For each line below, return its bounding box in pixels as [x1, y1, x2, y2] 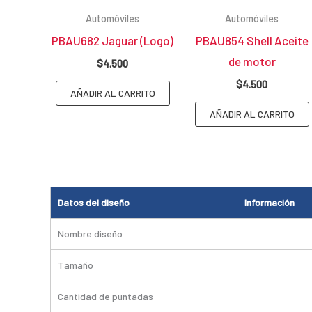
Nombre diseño [58, 228, 123, 240]
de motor [228, 54, 276, 69]
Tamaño [58, 259, 93, 272]
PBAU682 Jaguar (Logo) [52, 33, 174, 48]
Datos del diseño [58, 196, 130, 209]
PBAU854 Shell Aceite [195, 33, 309, 48]
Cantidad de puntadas [58, 290, 153, 303]
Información [244, 196, 295, 209]
